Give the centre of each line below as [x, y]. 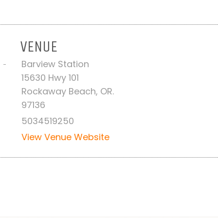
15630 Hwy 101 [50, 77]
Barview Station [55, 64]
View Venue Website [65, 137]
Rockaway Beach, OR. [67, 91]
